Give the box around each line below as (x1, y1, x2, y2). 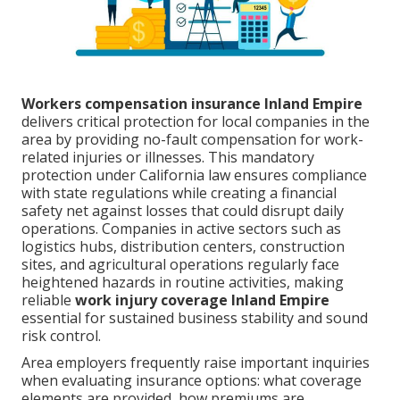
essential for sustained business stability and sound (21, 308, 368, 329)
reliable (21, 290, 75, 311)
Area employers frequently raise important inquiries (21, 353, 370, 373)
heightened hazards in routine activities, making (21, 272, 344, 293)
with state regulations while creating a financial (21, 183, 337, 204)
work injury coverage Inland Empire (75, 290, 329, 311)
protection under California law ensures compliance (21, 165, 367, 186)
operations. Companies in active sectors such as (21, 219, 341, 239)
